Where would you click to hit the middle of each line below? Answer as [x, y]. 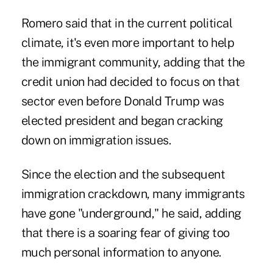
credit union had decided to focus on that [130, 82]
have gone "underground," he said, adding [131, 214]
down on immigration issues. [96, 140]
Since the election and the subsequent [123, 175]
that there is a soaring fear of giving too [125, 233]
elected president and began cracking [122, 121]
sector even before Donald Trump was [122, 101]
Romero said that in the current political [127, 23]
